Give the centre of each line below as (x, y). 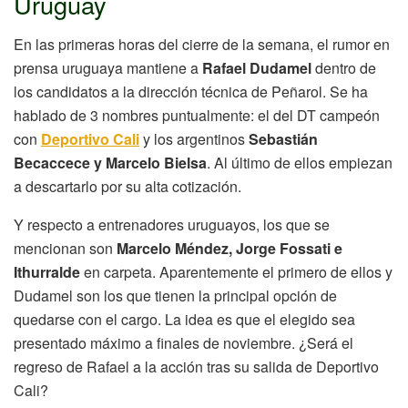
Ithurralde (47, 272)
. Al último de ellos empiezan (300, 163)
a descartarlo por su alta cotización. (127, 187)
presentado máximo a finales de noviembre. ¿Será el (184, 343)
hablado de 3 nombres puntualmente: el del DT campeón (197, 116)
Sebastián (283, 139)
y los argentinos (194, 139)
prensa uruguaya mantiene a (106, 68)
